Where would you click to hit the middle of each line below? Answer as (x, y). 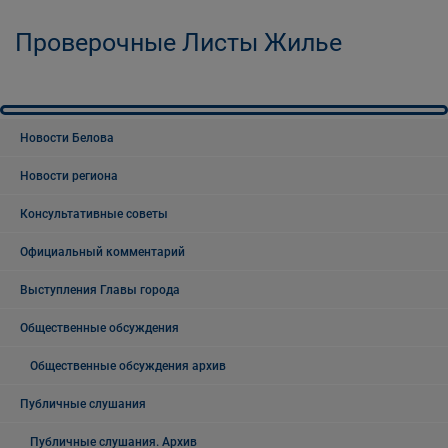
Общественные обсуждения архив (128, 366)
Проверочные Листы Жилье (178, 42)
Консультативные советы (94, 214)
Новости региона (69, 176)
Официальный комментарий (102, 252)
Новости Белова (67, 138)
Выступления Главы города (100, 290)
